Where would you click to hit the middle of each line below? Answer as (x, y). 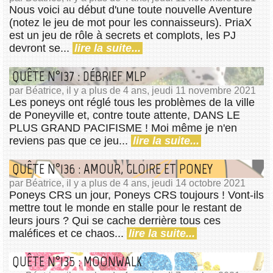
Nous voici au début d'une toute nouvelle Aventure (131, 10)
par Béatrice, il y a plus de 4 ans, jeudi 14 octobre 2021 (127, 183)
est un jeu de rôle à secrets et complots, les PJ (122, 36)
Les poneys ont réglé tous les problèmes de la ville (132, 103)
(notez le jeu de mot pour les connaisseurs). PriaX (130, 23)
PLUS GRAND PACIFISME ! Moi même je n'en (123, 128)
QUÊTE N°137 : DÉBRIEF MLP (79, 76)
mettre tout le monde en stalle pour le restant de (126, 208)
